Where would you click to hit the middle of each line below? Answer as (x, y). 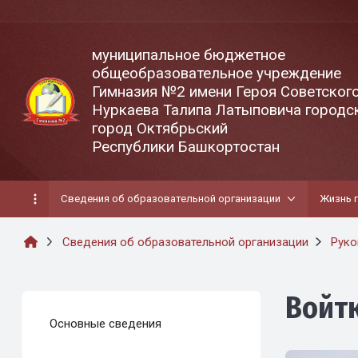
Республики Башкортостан (186, 147)
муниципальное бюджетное (189, 55)
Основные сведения (105, 324)
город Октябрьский (160, 128)
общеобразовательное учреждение (217, 73)
